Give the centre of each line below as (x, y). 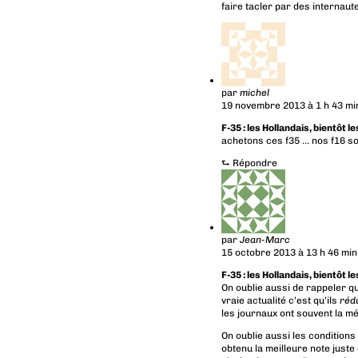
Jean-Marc (265, 239)
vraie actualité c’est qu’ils (280, 300)
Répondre (255, 163)
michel (254, 92)
